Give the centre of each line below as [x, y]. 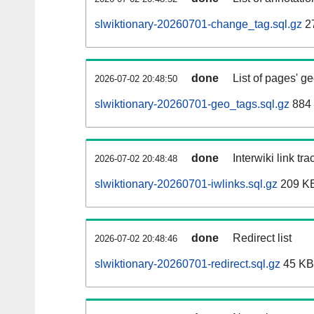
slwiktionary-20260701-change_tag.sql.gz [198, 25]
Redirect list [262, 238]
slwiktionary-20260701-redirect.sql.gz [187, 264]
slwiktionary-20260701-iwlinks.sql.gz [186, 184]
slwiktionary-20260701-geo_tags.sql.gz [192, 104]
